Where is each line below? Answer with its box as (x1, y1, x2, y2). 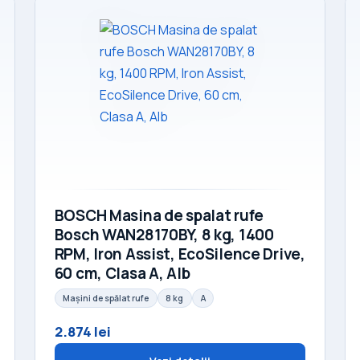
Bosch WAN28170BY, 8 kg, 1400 (54, 224, 274, 246)
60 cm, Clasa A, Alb (54, 263, 190, 284)
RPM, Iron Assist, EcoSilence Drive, (54, 243, 305, 265)
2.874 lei (54, 321, 111, 341)
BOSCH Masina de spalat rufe (54, 205, 264, 227)
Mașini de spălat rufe (63, 292, 149, 304)
